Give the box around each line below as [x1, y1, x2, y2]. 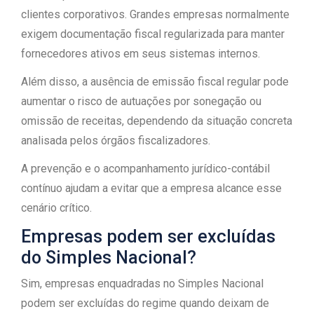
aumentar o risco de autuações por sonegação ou [21, 95, 261, 108]
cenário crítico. [21, 201, 92, 214]
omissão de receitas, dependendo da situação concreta [21, 114, 292, 128]
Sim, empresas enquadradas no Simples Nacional [21, 277, 264, 290]
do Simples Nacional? [21, 247, 196, 268]
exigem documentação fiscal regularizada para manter [21, 27, 285, 41]
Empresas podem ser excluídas [21, 226, 275, 247]
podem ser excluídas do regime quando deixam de [21, 296, 269, 310]
